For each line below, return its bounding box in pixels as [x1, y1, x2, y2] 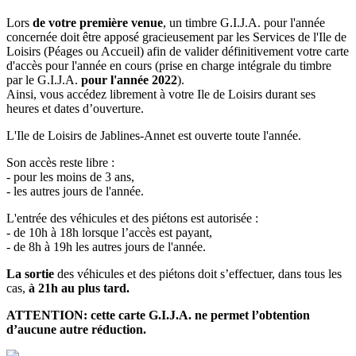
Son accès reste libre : [6, 156, 114, 170]
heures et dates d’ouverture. [6, 102, 144, 116]
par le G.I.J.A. [6, 73, 81, 87]
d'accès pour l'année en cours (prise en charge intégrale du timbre [6, 59, 331, 73]
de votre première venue [33, 16, 163, 30]
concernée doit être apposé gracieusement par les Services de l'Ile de [6, 30, 346, 44]
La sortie [6, 267, 54, 281]
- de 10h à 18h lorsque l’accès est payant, [6, 226, 212, 240]
